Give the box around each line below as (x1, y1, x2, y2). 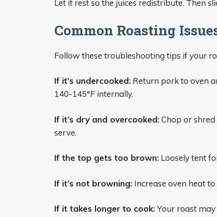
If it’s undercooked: (54, 76, 131, 86)
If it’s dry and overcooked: (54, 114, 159, 124)
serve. (54, 127, 77, 138)
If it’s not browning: (54, 178, 132, 188)
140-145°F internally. (54, 89, 133, 99)
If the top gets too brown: (54, 153, 159, 163)
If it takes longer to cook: (54, 203, 155, 214)
